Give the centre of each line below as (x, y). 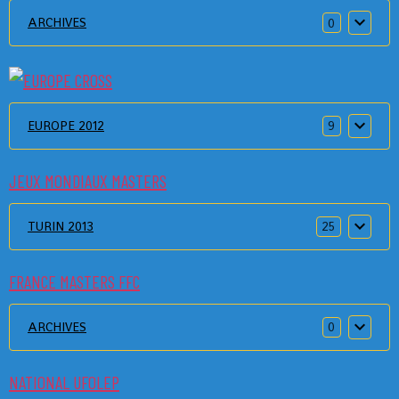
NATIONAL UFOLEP (64, 382)
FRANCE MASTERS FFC (74, 281)
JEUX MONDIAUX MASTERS (88, 180)
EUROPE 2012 (66, 125)
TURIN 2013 (61, 226)
